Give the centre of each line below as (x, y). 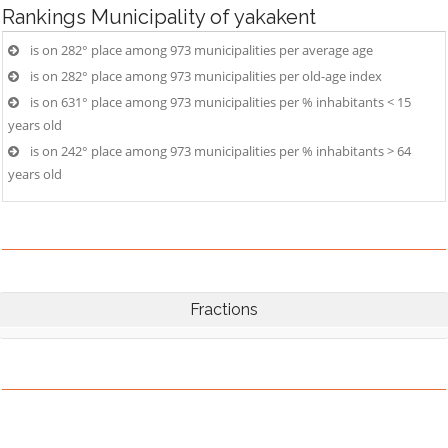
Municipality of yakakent (203, 17)
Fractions (224, 309)
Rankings (46, 17)
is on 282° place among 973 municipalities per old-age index (206, 76)
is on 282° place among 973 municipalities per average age (201, 50)
